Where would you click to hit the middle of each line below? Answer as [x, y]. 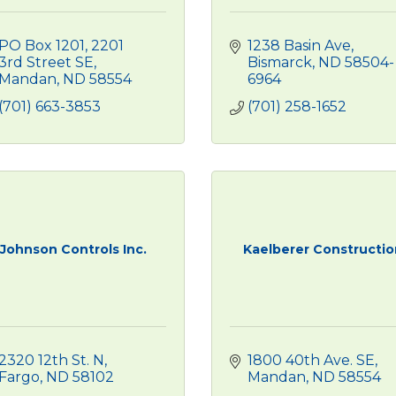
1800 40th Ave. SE [311, 360]
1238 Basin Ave [299, 46]
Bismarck [280, 62]
